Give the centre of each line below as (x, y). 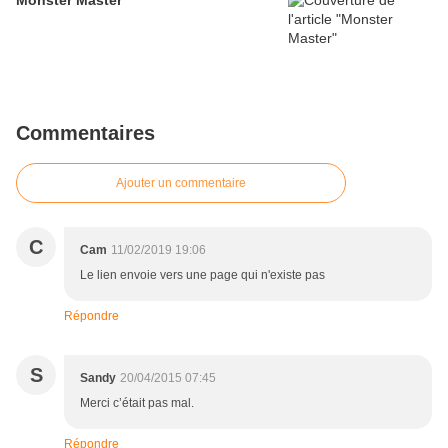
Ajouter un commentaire (181, 183)
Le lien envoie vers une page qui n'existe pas (202, 275)
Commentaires (85, 133)
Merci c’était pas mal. (137, 403)
